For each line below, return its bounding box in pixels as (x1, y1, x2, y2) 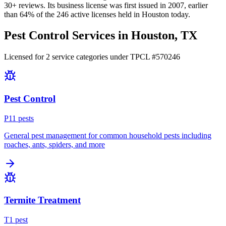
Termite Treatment (4, 195, 81, 206)
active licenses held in (69, 10, 142, 19)
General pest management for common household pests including (4, 131, 211, 140)
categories (74, 52, 108, 62)
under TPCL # (108, 52, 156, 62)
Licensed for (4, 52, 46, 62)
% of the (28, 10, 54, 19)
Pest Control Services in (4, 29, 131, 42)
